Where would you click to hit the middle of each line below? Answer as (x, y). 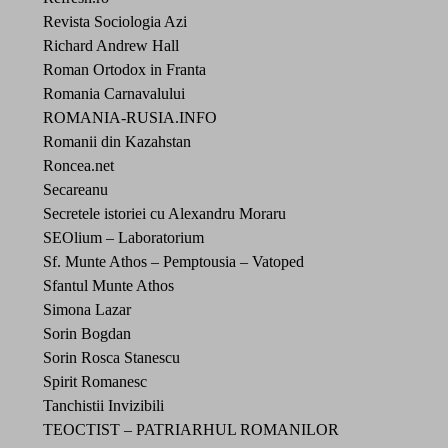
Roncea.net (78, 165)
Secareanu (75, 189)
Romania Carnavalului (114, 93)
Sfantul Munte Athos (108, 285)
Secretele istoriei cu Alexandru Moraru (164, 213)
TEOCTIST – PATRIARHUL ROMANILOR (191, 429)
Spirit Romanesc (95, 381)
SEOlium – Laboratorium (123, 237)
